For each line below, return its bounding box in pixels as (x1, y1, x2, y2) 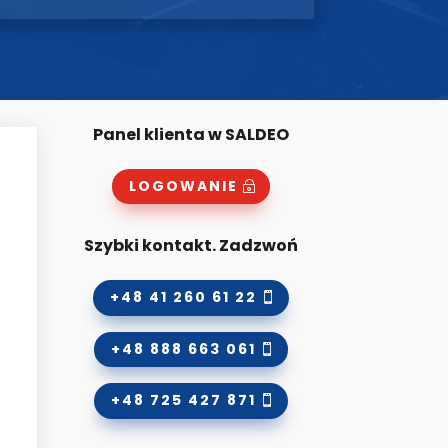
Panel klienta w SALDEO (93, 122, 290, 146)
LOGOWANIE (129, 175, 239, 196)
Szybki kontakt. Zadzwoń (84, 234, 299, 257)
